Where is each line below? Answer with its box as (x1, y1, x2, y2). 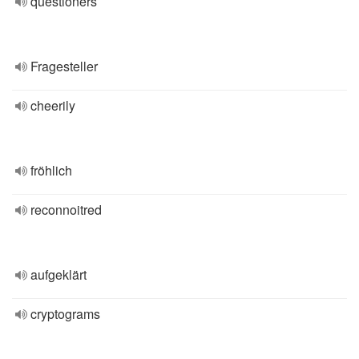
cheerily (30, 96, 75, 115)
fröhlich (30, 161, 72, 179)
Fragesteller (30, 57, 98, 75)
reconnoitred (30, 200, 102, 219)
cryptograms (30, 305, 100, 323)
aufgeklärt (30, 265, 87, 284)
